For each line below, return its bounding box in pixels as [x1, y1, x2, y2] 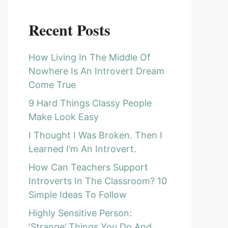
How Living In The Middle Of [28, 52, 151, 63]
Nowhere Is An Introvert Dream [28, 66, 164, 76]
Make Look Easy [28, 111, 99, 122]
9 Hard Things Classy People [28, 98, 152, 108]
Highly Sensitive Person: [28, 208, 132, 218]
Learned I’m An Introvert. [28, 144, 136, 154]
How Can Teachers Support [28, 162, 148, 173]
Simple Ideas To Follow [28, 189, 127, 200]
